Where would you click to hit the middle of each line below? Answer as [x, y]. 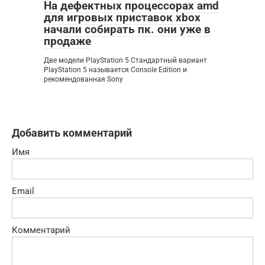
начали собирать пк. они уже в [127, 30]
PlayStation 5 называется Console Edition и [115, 70]
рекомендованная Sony [83, 80]
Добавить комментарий [72, 133]
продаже [67, 41]
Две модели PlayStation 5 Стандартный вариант [125, 61]
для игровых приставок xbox [122, 18]
